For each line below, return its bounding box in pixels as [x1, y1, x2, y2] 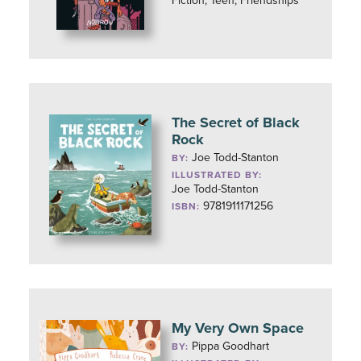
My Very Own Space [172, 319, 305, 337]
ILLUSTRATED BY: [172, 169, 263, 180]
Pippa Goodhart [192, 339, 270, 353]
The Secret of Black [172, 114, 301, 131]
